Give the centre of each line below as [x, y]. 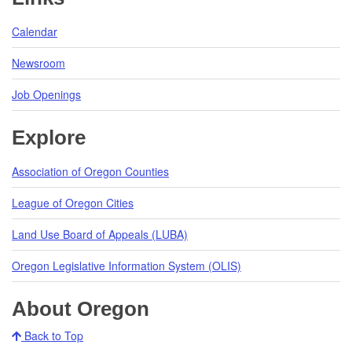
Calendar [35, 31]
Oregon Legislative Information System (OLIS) [126, 265]
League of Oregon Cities [73, 202]
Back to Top [52, 335]
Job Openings [46, 94]
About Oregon [81, 308]
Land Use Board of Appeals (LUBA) [100, 234]
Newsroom [38, 62]
